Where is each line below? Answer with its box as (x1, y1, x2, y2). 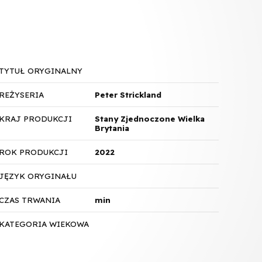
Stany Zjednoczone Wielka (94, 113, 205, 123)
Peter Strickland (94, 89, 161, 99)
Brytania (94, 123, 129, 133)
